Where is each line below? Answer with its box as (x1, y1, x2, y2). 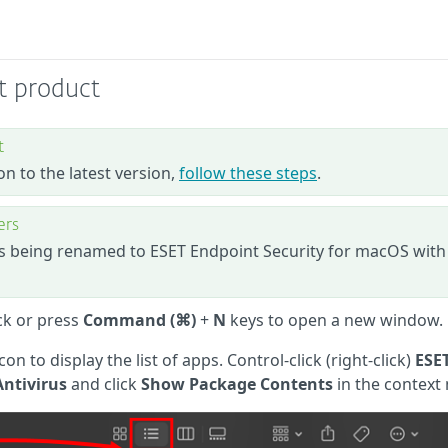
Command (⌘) (83, 309, 196, 331)
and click (67, 373, 141, 395)
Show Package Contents (141, 373, 333, 395)
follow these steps (179, 162, 317, 184)
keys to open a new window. (226, 309, 443, 331)
